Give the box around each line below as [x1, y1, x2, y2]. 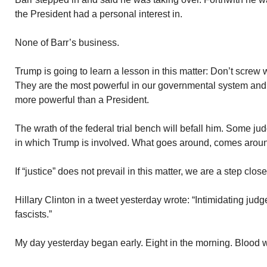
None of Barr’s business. [15, 38, 119, 48]
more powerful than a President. [15, 95, 149, 105]
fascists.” [15, 209, 52, 219]
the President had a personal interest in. [15, 9, 182, 19]
